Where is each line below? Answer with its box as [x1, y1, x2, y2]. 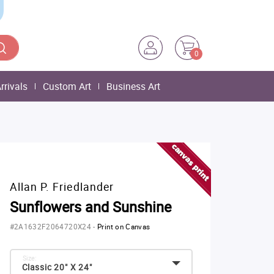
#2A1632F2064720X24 [9, 222, 94, 231]
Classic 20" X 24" [21, 262, 92, 273]
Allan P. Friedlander [9, 179, 114, 194]
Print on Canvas [97, 222, 150, 231]
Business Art [106, 80, 160, 93]
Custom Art [43, 80, 91, 93]
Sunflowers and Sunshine [9, 197, 171, 217]
